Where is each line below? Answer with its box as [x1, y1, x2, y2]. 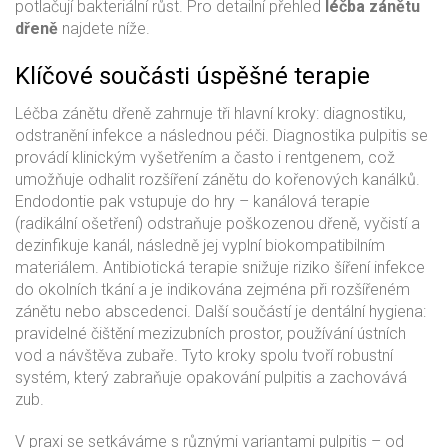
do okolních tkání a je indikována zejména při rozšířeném [15, 280, 410, 299]
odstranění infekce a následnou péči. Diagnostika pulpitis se [15, 126, 428, 145]
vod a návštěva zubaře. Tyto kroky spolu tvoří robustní [15, 346, 393, 365]
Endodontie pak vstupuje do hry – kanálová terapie [15, 192, 370, 211]
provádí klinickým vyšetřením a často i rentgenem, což [15, 148, 395, 167]
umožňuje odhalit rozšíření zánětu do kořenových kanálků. [15, 170, 420, 189]
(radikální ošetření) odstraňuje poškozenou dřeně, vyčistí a [15, 214, 420, 233]
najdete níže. [58, 19, 150, 38]
